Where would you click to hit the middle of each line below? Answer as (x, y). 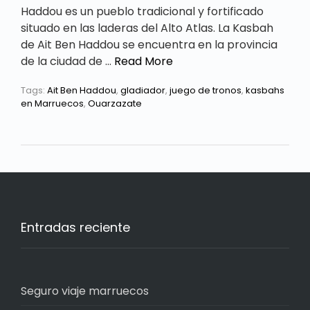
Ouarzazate (115, 103)
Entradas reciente (75, 227)
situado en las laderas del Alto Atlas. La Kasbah (147, 28)
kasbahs (265, 90)
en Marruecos (52, 103)
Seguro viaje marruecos (85, 291)
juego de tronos (206, 90)
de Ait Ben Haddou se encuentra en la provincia (149, 44)
